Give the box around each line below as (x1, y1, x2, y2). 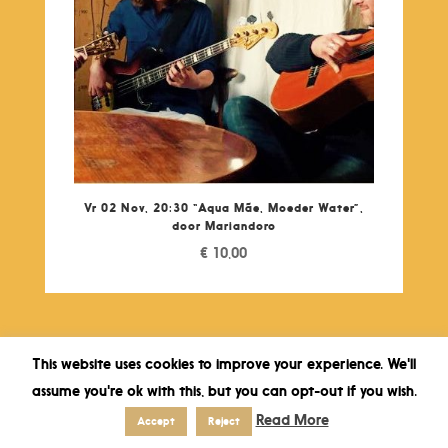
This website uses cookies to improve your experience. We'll (32, 354, 416, 374)
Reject (207, 414, 240, 428)
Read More (255, 410, 329, 429)
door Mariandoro (171, 217, 276, 233)
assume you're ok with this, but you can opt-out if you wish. (31, 381, 417, 400)
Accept (136, 414, 175, 428)
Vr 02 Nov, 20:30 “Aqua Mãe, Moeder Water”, (83, 199, 364, 215)
